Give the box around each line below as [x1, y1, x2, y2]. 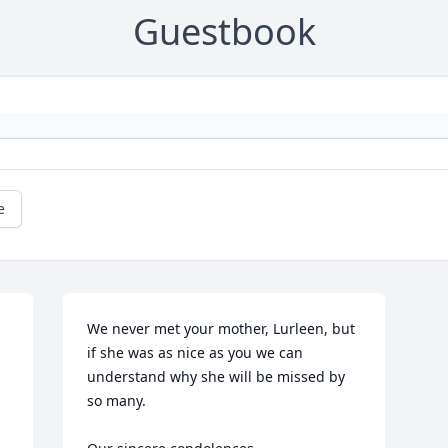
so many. [87, 391, 155, 411]
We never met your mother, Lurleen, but [87, 319, 356, 339]
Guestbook [132, 7, 316, 57]
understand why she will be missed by [87, 367, 346, 387]
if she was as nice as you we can [87, 343, 304, 363]
